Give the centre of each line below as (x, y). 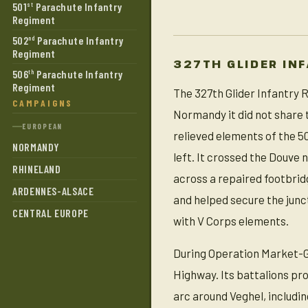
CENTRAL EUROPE (51, 213)
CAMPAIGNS (43, 103)
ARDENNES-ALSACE (53, 191)
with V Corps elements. (231, 221)
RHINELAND (37, 169)
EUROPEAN (43, 126)
